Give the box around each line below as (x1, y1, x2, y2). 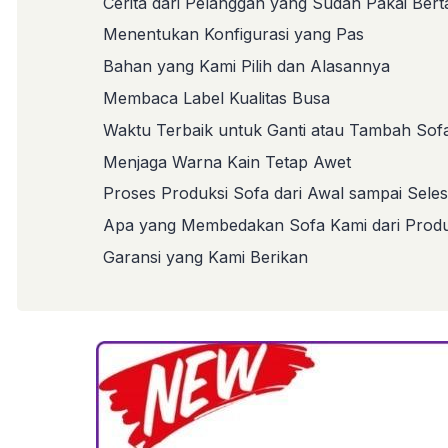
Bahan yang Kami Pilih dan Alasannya (103, 56, 390, 77)
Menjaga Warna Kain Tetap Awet (103, 151, 351, 172)
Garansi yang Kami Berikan (103, 246, 308, 267)
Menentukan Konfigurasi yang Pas (103, 24, 364, 45)
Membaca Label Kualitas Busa (103, 87, 330, 108)
